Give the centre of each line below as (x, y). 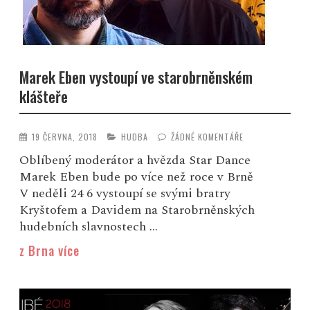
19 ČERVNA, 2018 (65, 137)
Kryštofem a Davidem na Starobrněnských (137, 210)
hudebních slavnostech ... (89, 227)
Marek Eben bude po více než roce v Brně (137, 177)
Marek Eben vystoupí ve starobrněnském (136, 76)
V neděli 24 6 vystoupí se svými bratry (125, 194)
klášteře (44, 96)
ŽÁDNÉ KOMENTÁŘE (208, 137)
